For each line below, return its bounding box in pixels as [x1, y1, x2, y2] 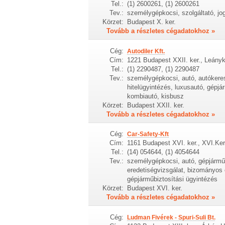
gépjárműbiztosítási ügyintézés [127, 175, 217, 183]
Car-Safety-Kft [127, 131, 169, 138]
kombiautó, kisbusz [127, 92, 184, 100]
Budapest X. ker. [127, 18, 176, 26]
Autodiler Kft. [127, 47, 165, 55]
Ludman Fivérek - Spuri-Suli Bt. [127, 213, 215, 221]
